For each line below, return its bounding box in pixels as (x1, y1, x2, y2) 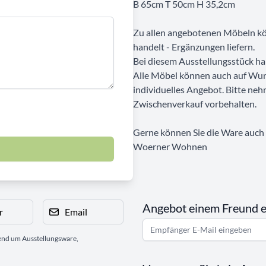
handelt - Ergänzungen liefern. (133, 40, 255, 52)
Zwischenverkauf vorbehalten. (133, 97, 256, 109)
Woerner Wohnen (133, 140, 207, 152)
